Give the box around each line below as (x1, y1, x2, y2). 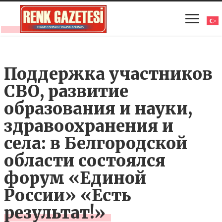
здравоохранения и (4, 115, 174, 136)
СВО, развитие (4, 81, 129, 102)
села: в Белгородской (4, 133, 188, 154)
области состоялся (4, 150, 166, 171)
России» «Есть (4, 185, 131, 206)
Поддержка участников (4, 63, 213, 84)
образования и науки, (4, 98, 193, 119)
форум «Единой (4, 167, 147, 188)
